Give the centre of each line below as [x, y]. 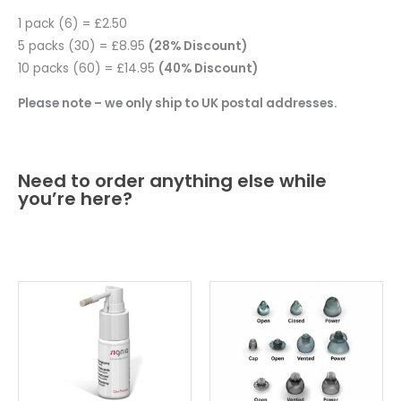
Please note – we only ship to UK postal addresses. [179, 103]
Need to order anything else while [172, 181]
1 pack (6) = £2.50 [73, 23]
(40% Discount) [208, 68]
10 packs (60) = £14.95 [88, 68]
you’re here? [75, 199]
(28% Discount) [198, 46]
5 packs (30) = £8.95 [83, 46]
